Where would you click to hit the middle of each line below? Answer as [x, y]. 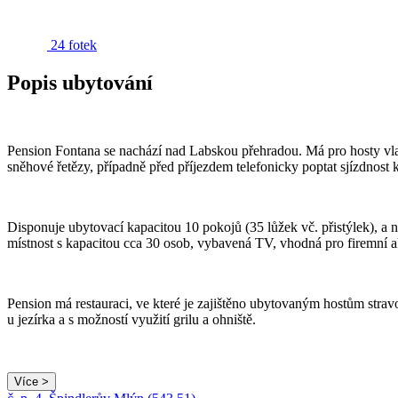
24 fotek [74, 44]
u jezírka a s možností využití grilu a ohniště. [131, 319]
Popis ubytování [80, 82]
